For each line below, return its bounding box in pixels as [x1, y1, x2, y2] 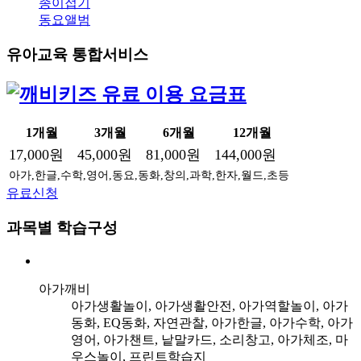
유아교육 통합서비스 [6, 45, 148, 63]
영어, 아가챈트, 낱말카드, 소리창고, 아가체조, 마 [71, 332, 348, 346]
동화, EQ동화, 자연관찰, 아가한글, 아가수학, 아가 [71, 315, 353, 330]
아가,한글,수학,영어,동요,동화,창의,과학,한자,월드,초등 [9, 168, 289, 182]
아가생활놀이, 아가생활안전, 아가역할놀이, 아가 [71, 298, 348, 313]
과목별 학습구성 [6, 219, 118, 237]
